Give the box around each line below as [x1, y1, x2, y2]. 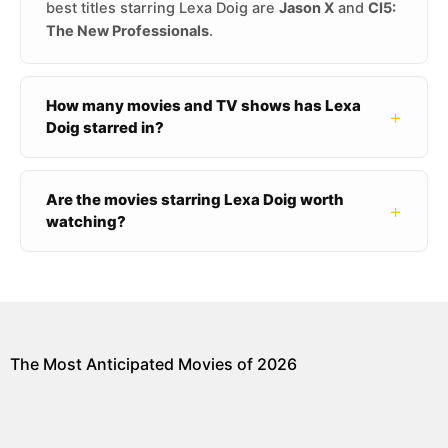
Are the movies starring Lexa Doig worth [46, 190, 344, 210]
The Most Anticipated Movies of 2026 [10, 354, 297, 375]
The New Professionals [46, 22, 209, 41]
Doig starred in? [46, 118, 164, 138]
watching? [46, 212, 126, 232]
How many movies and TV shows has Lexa [46, 96, 361, 116]
